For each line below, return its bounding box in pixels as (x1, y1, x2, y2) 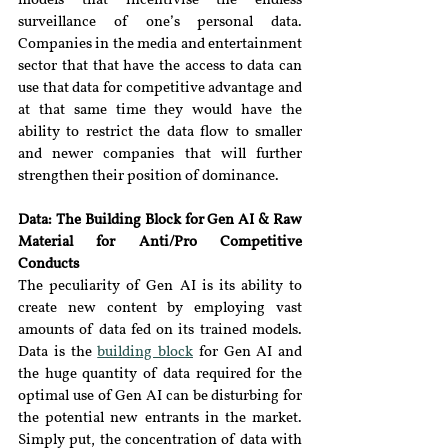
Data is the (18, 345, 98, 360)
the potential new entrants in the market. (18, 411, 302, 426)
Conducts (18, 257, 79, 272)
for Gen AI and (193, 345, 302, 360)
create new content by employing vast (18, 301, 302, 316)
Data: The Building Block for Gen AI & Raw (18, 213, 302, 228)
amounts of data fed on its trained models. (18, 323, 302, 338)
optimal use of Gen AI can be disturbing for (18, 389, 302, 404)
